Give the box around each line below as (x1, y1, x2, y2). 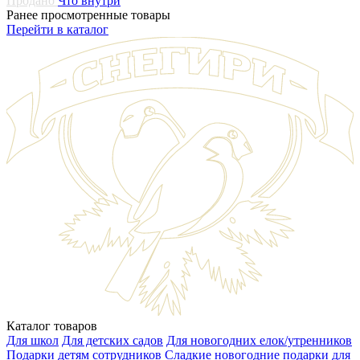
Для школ (6, 333, 59, 348)
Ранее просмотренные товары (6, 8, 170, 22)
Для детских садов (62, 333, 163, 348)
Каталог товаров (6, 319, 97, 333)
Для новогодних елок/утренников (166, 333, 352, 348)
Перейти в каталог (6, 22, 108, 37)
